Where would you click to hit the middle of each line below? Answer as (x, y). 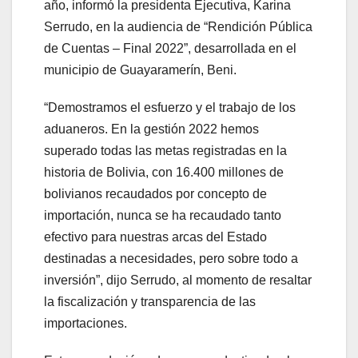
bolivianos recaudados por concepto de (155, 194)
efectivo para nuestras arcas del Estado (155, 237)
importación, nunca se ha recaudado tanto (163, 216)
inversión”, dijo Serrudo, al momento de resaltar (178, 280)
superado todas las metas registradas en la (165, 151)
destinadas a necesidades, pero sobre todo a (171, 259)
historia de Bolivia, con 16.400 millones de (164, 173)
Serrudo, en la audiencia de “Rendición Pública (178, 27)
